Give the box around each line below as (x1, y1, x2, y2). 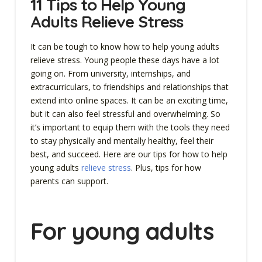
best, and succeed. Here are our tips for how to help (30, 149, 227, 160)
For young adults (30, 216, 213, 246)
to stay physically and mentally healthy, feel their (30, 135, 213, 147)
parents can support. (30, 175, 111, 187)
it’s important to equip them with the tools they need (30, 122, 230, 133)
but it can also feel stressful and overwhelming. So (30, 108, 220, 120)
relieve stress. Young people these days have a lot (30, 54, 219, 66)
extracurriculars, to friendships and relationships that (30, 81, 229, 93)
